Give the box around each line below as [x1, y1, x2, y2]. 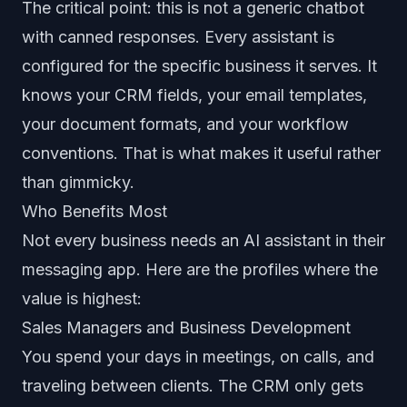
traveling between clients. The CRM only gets [22, 376, 363, 395]
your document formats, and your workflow [22, 114, 349, 134]
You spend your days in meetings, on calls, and [22, 347, 374, 366]
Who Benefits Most [22, 202, 167, 221]
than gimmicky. [22, 173, 134, 192]
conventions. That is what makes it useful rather [22, 144, 381, 163]
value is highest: [22, 289, 142, 308]
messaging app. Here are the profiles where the [22, 260, 378, 279]
